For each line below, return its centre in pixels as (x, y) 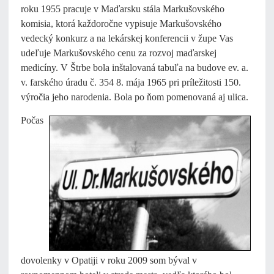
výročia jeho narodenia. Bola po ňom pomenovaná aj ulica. (135, 97)
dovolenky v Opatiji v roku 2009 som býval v (109, 260)
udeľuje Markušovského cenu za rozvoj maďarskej (119, 53)
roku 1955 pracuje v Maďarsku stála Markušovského (123, 9)
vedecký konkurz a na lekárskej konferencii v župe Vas (127, 39)
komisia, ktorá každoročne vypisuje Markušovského (121, 24)
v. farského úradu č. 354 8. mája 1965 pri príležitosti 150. (131, 83)
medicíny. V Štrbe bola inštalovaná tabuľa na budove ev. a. (135, 68)
